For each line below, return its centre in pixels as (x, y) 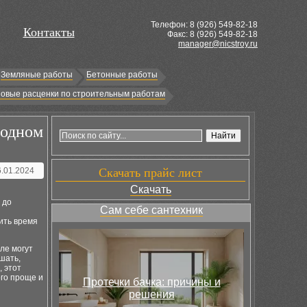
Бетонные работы (122, 75)
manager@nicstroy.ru (218, 44)
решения (151, 294)
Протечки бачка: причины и (151, 282)
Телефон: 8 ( (175, 25)
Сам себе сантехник (151, 210)
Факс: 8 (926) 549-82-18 (212, 34)
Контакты (49, 32)
